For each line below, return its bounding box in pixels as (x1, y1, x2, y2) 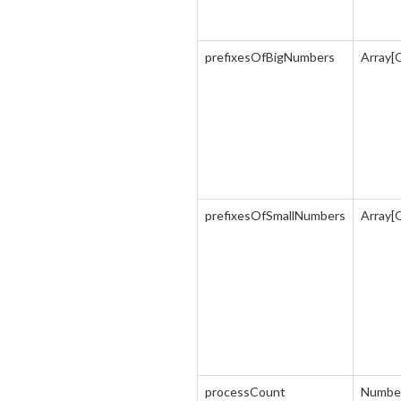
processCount (205, 384, 286, 399)
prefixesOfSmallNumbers (205, 208, 346, 223)
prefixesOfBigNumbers (205, 49, 335, 64)
